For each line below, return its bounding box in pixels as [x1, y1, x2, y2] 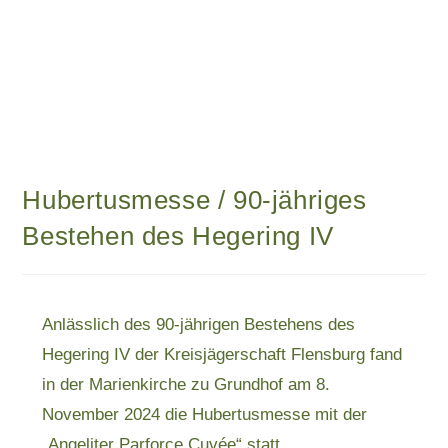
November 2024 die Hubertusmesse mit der [42, 405, 368, 424]
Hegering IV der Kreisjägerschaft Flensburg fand [42, 345, 403, 364]
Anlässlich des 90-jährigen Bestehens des [42, 315, 356, 334]
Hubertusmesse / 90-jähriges [22, 185, 367, 215]
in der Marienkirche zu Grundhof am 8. [42, 375, 331, 394]
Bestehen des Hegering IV [22, 221, 334, 251]
